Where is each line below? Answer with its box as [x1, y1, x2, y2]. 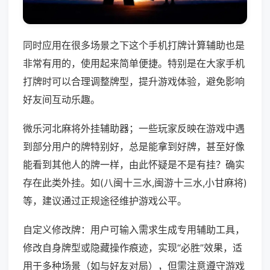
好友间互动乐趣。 [23, 93, 100, 106]
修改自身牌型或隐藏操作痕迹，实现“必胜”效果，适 [23, 242, 242, 254]
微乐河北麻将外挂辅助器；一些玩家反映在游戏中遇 [23, 122, 245, 135]
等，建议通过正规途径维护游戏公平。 [23, 195, 187, 207]
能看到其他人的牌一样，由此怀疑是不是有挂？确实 [23, 159, 245, 171]
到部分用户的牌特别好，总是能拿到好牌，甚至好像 [23, 140, 245, 153]
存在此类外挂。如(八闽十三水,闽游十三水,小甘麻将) [23, 177, 247, 189]
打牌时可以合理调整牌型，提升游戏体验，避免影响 [23, 75, 245, 88]
